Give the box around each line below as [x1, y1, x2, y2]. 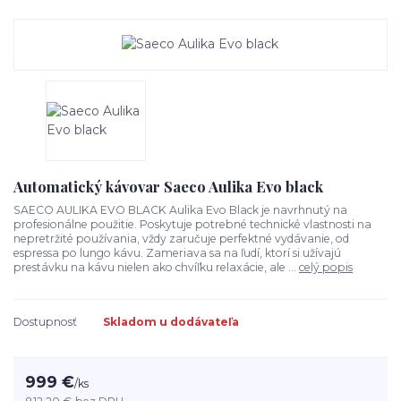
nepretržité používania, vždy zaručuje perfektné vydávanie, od [13, 232, 349, 246]
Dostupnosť [13, 315, 77, 328]
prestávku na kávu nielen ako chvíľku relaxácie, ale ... [13, 260, 299, 275]
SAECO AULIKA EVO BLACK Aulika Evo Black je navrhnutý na [13, 203, 347, 218]
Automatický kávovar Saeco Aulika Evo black [13, 175, 323, 196]
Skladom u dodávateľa [103, 315, 239, 328]
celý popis [299, 260, 353, 275]
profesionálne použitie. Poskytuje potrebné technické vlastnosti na [13, 218, 371, 232]
